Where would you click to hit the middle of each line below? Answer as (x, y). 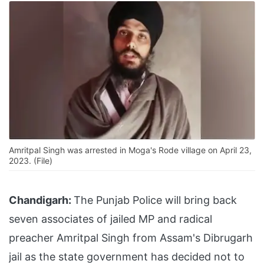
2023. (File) (31, 161)
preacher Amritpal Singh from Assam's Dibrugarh (131, 238)
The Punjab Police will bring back (155, 200)
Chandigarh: (40, 200)
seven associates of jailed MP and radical (110, 219)
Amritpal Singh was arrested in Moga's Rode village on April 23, (130, 150)
